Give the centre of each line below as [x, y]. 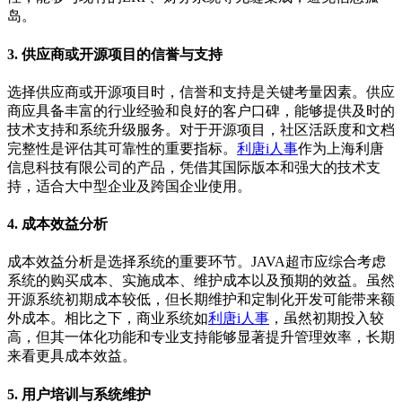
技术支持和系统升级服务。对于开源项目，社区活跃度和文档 [201, 129]
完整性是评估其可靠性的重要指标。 [122, 148]
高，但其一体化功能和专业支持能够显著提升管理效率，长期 [201, 337]
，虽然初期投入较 [327, 319]
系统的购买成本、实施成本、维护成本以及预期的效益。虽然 [201, 281]
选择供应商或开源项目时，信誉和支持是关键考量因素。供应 [201, 92]
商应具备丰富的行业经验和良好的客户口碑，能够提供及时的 [201, 110]
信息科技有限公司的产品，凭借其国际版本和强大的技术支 [194, 167]
